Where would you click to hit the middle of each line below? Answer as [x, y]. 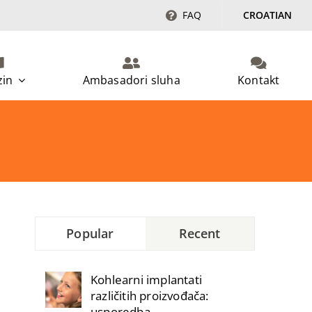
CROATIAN [268, 15]
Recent [200, 233]
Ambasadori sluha [131, 80]
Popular [90, 233]
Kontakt [259, 80]
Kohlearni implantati [146, 279]
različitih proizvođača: [150, 295]
